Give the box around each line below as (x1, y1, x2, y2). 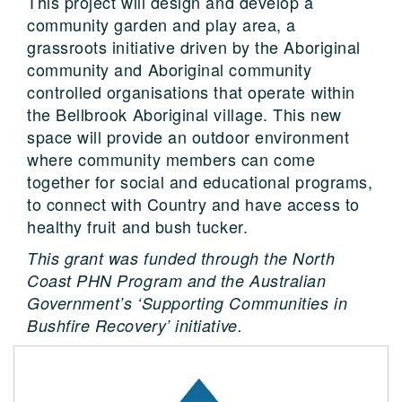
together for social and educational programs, (27, 170, 373, 193)
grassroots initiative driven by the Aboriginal (27, 35, 361, 58)
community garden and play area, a (27, 13, 296, 36)
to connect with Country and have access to (27, 192, 360, 215)
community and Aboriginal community (27, 57, 312, 81)
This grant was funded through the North (27, 247, 336, 269)
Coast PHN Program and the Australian (27, 269, 327, 292)
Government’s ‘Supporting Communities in (27, 292, 348, 314)
